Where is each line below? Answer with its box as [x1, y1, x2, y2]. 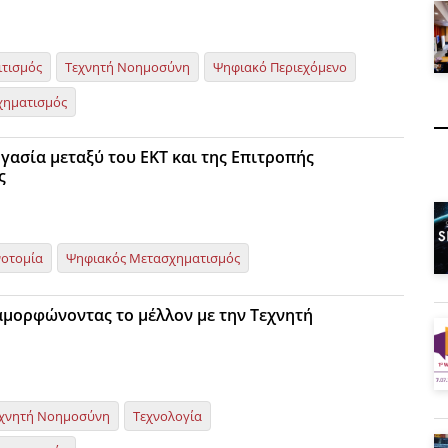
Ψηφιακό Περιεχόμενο [213, 58, 347, 76]
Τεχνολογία [133, 407, 202, 425]
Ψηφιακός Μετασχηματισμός [66, 249, 240, 267]
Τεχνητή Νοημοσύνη [65, 58, 190, 76]
